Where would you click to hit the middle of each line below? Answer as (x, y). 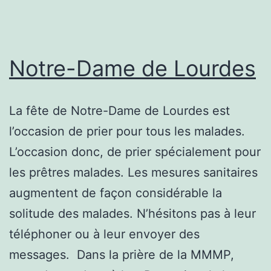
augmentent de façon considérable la (116, 193)
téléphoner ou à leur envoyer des (104, 234)
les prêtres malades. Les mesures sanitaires (133, 172)
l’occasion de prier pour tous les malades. (127, 131)
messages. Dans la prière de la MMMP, (122, 254)
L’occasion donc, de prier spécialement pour (135, 152)
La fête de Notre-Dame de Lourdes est (119, 110)
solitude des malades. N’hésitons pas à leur (132, 213)
